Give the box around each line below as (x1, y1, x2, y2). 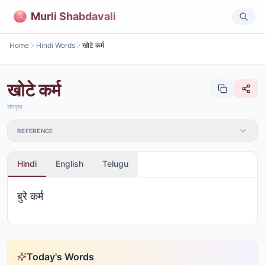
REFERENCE (17, 127, 53, 134)
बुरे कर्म (17, 190, 43, 202)
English (56, 159, 83, 169)
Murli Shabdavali (31, 9, 116, 22)
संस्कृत (7, 103, 22, 110)
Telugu (102, 159, 128, 169)
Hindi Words (36, 41, 75, 50)
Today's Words (27, 251, 94, 263)
